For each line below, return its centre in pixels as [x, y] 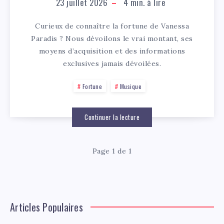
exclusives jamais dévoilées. [112, 63]
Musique [130, 86]
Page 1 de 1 [112, 151]
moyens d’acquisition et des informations [112, 51]
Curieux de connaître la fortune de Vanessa [112, 26]
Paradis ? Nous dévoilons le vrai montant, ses [112, 38]
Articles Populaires [46, 207]
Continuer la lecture [112, 117]
